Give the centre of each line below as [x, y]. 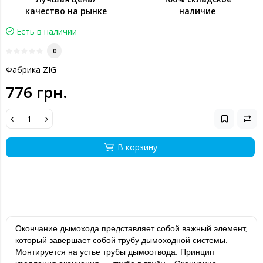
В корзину [137, 147]
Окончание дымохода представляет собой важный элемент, [131, 228]
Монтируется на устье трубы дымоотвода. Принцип [115, 252]
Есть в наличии [47, 31]
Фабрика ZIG [31, 70]
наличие [197, 11]
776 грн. [37, 92]
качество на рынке [66, 11]
